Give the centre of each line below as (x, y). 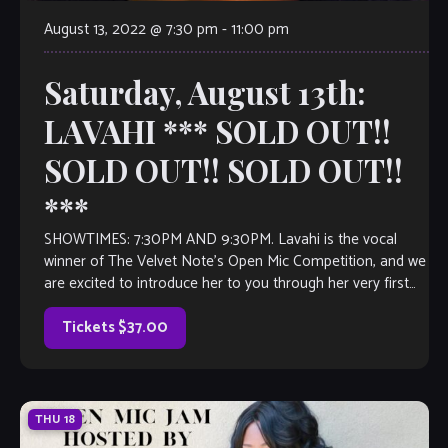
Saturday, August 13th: (204, 92)
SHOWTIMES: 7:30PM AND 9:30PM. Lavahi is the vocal (220, 240)
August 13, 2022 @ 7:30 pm (130, 30)
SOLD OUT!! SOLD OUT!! (223, 170)
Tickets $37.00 (114, 328)
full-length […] (86, 306)
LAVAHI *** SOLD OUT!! (217, 131)
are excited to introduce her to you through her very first (226, 284)
